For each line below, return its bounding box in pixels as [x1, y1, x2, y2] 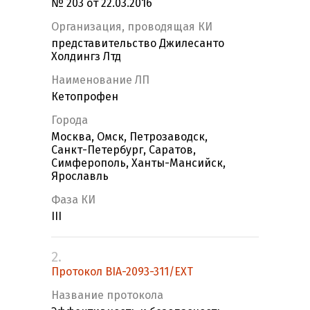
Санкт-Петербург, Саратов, [51, 143, 196, 157]
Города [51, 113, 88, 127]
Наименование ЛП [51, 73, 149, 87]
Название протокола [51, 289, 163, 302]
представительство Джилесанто [51, 37, 224, 51]
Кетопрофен [51, 90, 118, 104]
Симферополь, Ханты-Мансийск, [51, 156, 226, 170]
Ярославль [51, 170, 109, 183]
